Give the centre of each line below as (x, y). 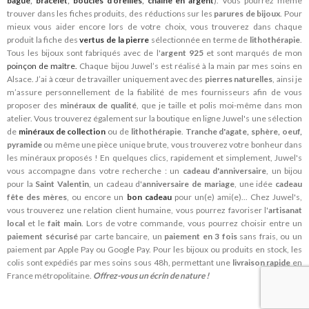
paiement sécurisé (42, 236)
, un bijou (284, 170)
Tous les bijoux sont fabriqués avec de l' (84, 52)
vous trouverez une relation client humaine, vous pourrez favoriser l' (138, 210)
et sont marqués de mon (253, 52)
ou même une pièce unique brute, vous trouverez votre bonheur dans (172, 144)
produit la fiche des (43, 39)
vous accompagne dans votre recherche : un (95, 170)
